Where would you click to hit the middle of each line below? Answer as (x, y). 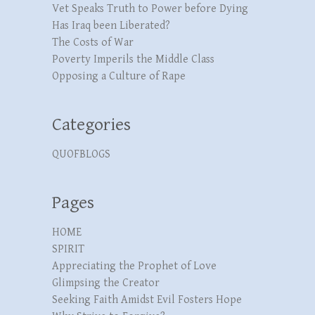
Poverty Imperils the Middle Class (133, 59)
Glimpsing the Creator (106, 283)
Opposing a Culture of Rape (119, 76)
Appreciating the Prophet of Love (134, 266)
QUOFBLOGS (81, 154)
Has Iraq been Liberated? (111, 25)
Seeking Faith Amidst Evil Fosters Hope (147, 300)
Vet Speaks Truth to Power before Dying (150, 8)
